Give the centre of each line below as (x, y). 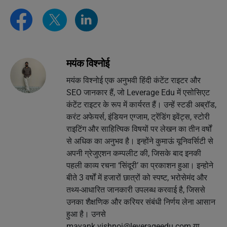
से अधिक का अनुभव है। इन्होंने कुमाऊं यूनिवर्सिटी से (140, 141)
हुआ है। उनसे (86, 214)
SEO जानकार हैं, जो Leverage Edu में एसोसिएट (138, 92)
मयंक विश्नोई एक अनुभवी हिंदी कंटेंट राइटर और (133, 80)
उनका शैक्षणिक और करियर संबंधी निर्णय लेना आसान (141, 202)
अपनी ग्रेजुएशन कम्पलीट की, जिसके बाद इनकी (134, 153)
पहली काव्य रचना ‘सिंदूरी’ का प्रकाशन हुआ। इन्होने (140, 165)
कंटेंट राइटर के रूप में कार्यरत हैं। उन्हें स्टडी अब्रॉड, (141, 104)
